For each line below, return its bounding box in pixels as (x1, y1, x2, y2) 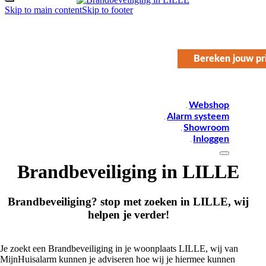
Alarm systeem (167, 112, 230, 121)
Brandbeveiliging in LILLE (17, 161, 239, 182)
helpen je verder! (87, 208, 169, 221)
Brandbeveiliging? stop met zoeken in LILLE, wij (8, 195, 249, 208)
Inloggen (193, 134, 230, 144)
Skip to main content (5, 5, 82, 15)
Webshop (189, 100, 230, 110)
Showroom (183, 123, 230, 132)
